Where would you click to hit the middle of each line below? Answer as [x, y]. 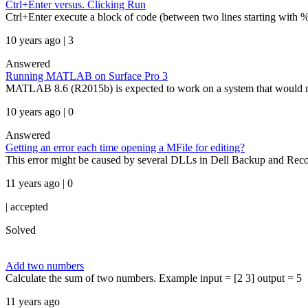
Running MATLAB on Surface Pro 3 [87, 76]
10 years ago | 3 [40, 40]
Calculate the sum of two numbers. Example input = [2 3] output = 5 [154, 278]
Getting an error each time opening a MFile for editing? [125, 147]
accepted [29, 207]
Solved [21, 230]
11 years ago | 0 [39, 183]
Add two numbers [45, 266]
